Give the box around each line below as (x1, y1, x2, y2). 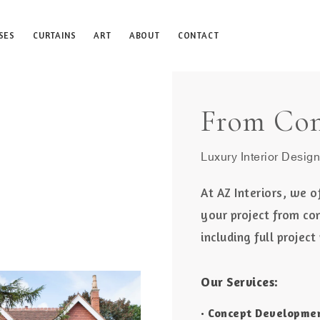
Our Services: (201, 274, 279, 289)
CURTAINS (33, 30, 76, 41)
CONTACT (177, 30, 219, 41)
